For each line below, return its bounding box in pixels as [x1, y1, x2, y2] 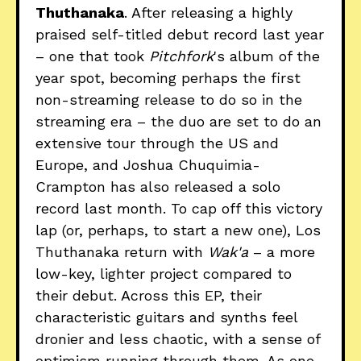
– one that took [35, 47, 149, 64]
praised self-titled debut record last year [35, 25, 324, 43]
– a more [248, 243, 315, 260]
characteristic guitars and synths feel [35, 308, 297, 326]
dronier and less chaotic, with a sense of [35, 330, 320, 347]
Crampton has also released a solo [35, 177, 280, 195]
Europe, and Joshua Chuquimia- [35, 156, 260, 173]
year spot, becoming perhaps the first [35, 68, 301, 86]
